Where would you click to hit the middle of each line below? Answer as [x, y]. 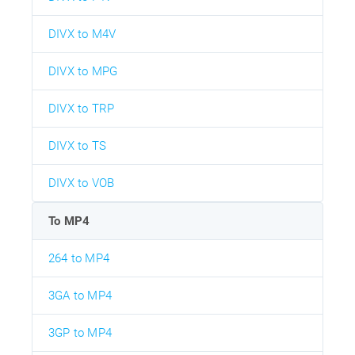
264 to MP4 [79, 258]
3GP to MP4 [80, 332]
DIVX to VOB [82, 183]
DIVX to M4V [82, 34]
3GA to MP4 [80, 295]
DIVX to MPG [83, 71]
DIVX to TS [77, 145]
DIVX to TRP [82, 108]
